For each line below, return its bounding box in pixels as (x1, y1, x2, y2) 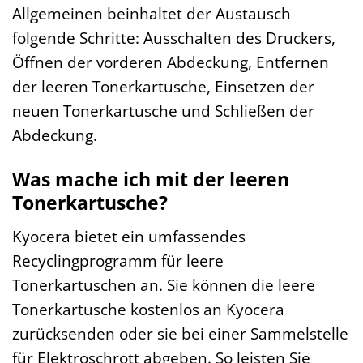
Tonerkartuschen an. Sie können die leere (12, 273, 315, 296)
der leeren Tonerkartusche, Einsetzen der (12, 75, 314, 98)
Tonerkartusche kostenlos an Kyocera (12, 297, 284, 320)
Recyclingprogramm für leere (12, 249, 224, 271)
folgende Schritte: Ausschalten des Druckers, (12, 27, 335, 49)
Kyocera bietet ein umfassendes (12, 224, 246, 247)
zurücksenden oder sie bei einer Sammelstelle (12, 322, 348, 344)
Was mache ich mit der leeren (12, 166, 289, 193)
